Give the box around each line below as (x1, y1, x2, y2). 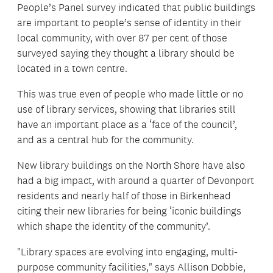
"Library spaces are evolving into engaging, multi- (17, 246, 238, 258)
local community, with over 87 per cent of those (17, 32, 227, 44)
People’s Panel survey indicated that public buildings (17, 1, 255, 14)
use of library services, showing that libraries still (17, 103, 236, 116)
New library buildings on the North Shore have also (17, 159, 245, 172)
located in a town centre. (17, 62, 127, 75)
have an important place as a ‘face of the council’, (17, 118, 237, 131)
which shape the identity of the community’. (17, 220, 210, 233)
